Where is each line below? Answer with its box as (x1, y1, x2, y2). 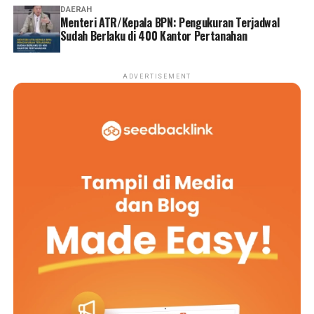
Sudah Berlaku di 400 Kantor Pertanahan (60, 27, 247, 45)
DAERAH (60, 5, 92, 15)
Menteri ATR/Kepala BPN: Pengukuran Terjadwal (60, 14, 280, 32)
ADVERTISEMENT (122, 73, 192, 81)
